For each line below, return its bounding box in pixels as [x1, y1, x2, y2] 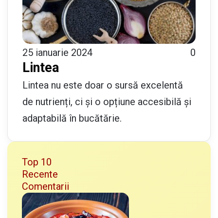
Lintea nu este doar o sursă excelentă [22, 79, 183, 91]
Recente [22, 168, 58, 180]
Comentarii [22, 180, 69, 192]
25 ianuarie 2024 [22, 46, 92, 58]
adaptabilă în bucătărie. [22, 112, 122, 124]
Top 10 [22, 156, 52, 168]
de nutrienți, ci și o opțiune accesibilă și [22, 95, 191, 108]
